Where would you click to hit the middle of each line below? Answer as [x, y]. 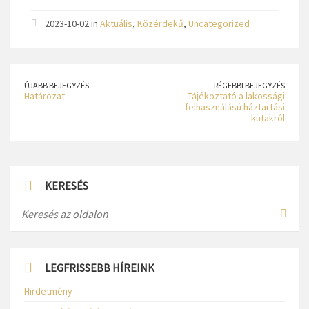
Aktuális [116, 23]
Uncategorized [219, 23]
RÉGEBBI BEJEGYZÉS [249, 85]
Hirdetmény [48, 291]
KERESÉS [67, 186]
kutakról [268, 118]
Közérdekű [160, 23]
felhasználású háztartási [235, 107]
